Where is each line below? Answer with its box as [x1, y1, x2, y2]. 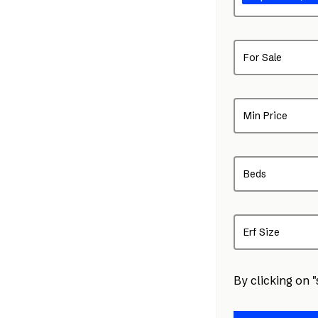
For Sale [243, 51, 282, 64]
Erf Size [243, 226, 280, 238]
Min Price [243, 109, 287, 122]
